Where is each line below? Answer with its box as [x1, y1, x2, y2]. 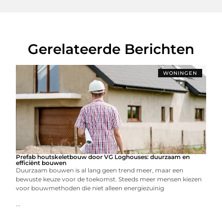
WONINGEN [163, 70, 197, 76]
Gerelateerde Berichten [28, 40, 194, 57]
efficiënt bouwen [16, 159, 67, 166]
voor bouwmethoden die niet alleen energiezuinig [16, 184, 165, 192]
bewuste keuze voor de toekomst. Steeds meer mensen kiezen [16, 175, 202, 183]
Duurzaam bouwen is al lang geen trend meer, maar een [16, 166, 184, 174]
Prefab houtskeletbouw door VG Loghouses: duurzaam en [16, 153, 190, 161]
